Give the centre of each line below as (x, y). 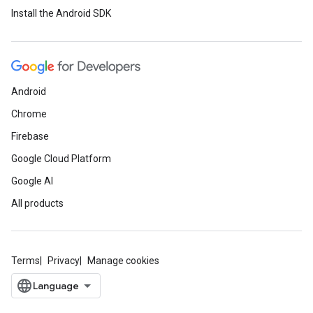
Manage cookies (123, 261)
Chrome (29, 114)
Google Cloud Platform (61, 159)
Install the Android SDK (61, 13)
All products (37, 203)
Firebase (30, 136)
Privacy (64, 261)
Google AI (32, 181)
